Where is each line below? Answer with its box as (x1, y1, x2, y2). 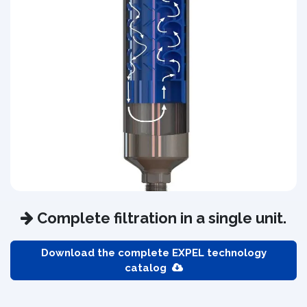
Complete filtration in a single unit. (34, 208, 286, 227)
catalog (124, 261, 172, 274)
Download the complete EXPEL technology (40, 246, 267, 259)
